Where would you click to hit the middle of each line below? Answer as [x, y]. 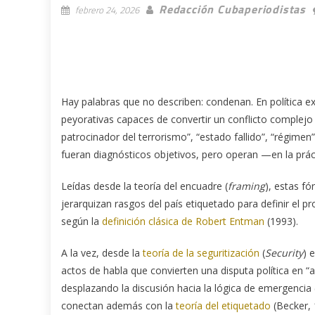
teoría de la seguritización [201, 252]
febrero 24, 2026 [107, 9]
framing [246, 186]
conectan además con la [118, 305]
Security [284, 252]
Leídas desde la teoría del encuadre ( [144, 186]
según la [82, 221]
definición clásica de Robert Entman [183, 221]
